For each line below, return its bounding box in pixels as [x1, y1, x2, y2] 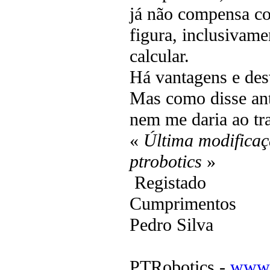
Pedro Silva [130, 215, 213, 236]
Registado [130, 172, 206, 193]
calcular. [130, 46, 189, 67]
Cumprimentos [130, 193, 236, 215]
